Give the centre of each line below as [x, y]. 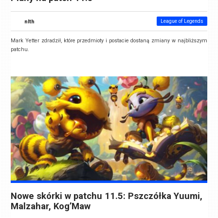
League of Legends [182, 21]
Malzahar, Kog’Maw [51, 206]
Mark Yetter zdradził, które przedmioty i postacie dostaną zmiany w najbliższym [109, 40]
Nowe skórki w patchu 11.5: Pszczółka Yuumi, [107, 196]
